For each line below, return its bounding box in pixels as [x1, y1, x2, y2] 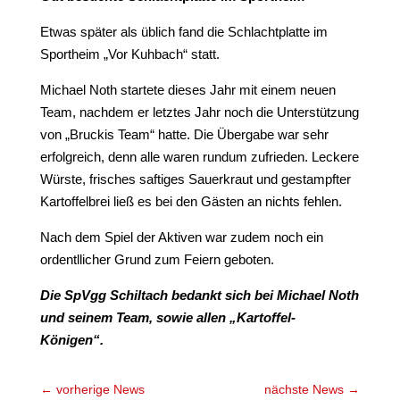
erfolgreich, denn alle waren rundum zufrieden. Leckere [39, 148, 359, 164]
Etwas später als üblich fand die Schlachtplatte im [39, 23, 331, 39]
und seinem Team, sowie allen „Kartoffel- [39, 309, 296, 325]
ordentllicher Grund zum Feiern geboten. [39, 251, 274, 267]
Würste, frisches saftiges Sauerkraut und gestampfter [39, 171, 351, 187]
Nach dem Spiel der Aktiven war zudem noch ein [39, 229, 323, 245]
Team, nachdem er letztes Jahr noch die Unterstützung [39, 104, 359, 120]
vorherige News [55, 381, 145, 396]
